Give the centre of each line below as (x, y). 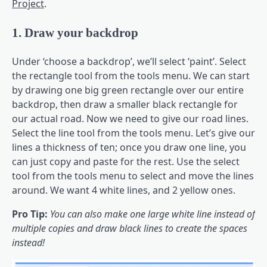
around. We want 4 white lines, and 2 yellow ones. (124, 190)
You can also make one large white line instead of (153, 214)
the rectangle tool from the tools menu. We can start (131, 75)
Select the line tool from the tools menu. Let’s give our (133, 133)
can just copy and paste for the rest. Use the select (126, 161)
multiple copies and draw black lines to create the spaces (130, 228)
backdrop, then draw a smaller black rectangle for (125, 104)
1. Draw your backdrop (75, 32)
